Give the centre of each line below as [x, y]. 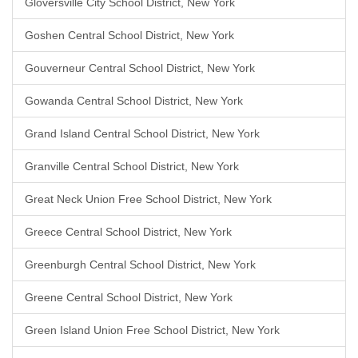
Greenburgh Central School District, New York [140, 265]
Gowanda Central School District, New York [134, 101]
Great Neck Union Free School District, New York [148, 199]
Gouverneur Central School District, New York [140, 68]
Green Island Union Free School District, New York [152, 330]
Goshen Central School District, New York [129, 35]
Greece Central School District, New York [128, 232]
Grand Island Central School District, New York [142, 133]
